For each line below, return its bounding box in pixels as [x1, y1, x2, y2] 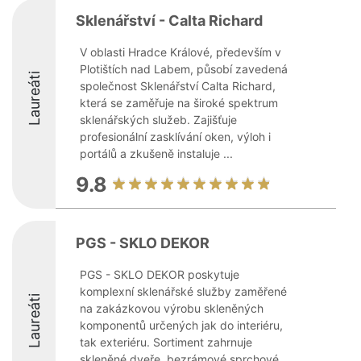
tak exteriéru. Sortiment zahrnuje [80, 335, 252, 349]
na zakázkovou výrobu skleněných [80, 301, 263, 315]
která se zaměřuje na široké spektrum [80, 96, 278, 110]
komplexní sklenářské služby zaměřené [80, 284, 287, 298]
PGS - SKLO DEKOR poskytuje [80, 268, 239, 281]
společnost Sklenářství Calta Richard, [80, 79, 276, 93]
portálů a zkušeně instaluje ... [80, 147, 233, 160]
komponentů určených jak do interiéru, [80, 318, 283, 332]
